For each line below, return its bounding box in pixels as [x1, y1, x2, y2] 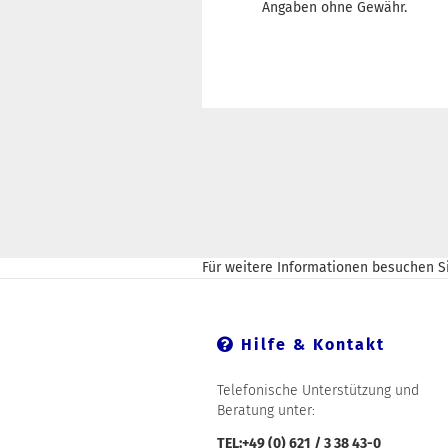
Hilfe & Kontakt [235, 335, 385, 355]
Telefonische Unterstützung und [217, 382, 419, 400]
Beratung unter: [217, 402, 315, 420]
